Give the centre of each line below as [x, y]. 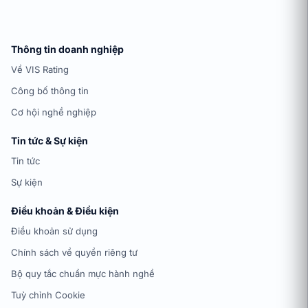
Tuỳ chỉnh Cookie [48, 295]
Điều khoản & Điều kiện [65, 211]
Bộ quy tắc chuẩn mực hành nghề [83, 274]
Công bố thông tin [50, 91]
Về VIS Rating [40, 70]
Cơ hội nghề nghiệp [54, 112]
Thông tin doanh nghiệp [67, 49]
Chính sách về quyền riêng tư [74, 253]
